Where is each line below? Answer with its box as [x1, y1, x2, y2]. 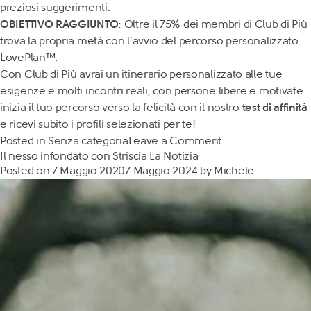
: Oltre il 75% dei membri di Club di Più [118, 17, 308, 31]
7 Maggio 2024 [125, 164, 198, 177]
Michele [214, 164, 254, 177]
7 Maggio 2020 [52, 164, 126, 177]
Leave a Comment [128, 134, 221, 147]
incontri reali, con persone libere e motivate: [85, 84, 307, 97]
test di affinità [242, 101, 308, 114]
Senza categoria [48, 134, 128, 147]
